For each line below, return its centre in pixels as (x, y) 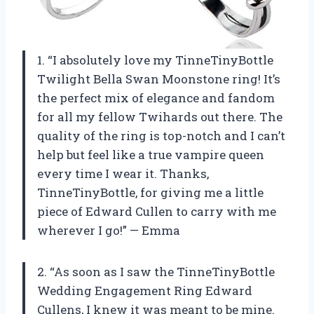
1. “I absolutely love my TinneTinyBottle (155, 60)
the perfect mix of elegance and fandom (156, 98)
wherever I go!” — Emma (109, 231)
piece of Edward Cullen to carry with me (157, 212)
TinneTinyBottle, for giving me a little (150, 193)
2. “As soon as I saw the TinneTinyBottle (156, 272)
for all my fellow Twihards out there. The (160, 117)
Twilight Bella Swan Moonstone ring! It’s (159, 79)
